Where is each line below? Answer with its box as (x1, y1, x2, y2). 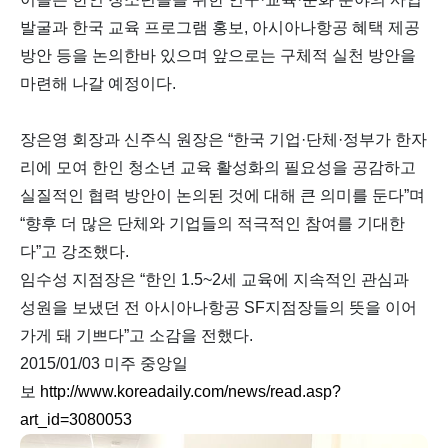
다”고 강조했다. (20, 243, 129, 260)
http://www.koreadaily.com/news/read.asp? (40, 383, 341, 400)
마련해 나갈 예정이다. (20, 75, 176, 92)
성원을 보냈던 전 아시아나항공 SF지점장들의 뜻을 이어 (20, 299, 417, 316)
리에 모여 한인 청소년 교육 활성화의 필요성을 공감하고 (20, 159, 416, 176)
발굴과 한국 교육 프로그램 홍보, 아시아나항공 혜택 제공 (20, 19, 420, 36)
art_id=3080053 (20, 411, 132, 428)
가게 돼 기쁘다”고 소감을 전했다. (20, 327, 257, 344)
